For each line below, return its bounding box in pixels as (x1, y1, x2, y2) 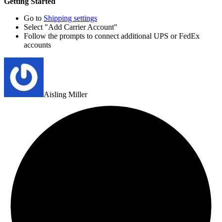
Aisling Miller (44, 90, 87, 99)
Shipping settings (44, 14, 97, 23)
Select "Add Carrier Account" (24, 23, 117, 32)
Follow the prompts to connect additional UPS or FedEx (24, 32, 200, 41)
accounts (24, 41, 51, 50)
